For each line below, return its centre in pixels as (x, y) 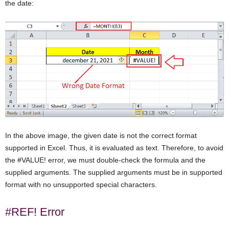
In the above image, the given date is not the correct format (101, 136)
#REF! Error (35, 212)
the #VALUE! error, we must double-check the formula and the (105, 160)
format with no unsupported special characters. (81, 185)
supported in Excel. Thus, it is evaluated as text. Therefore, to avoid (114, 148)
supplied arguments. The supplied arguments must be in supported (114, 173)
